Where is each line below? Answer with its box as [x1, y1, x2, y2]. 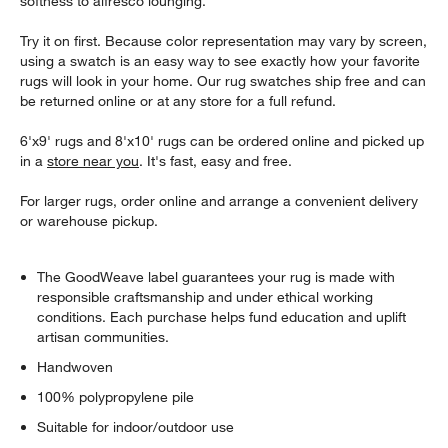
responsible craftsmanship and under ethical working [37, 287, 374, 306]
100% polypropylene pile [37, 387, 195, 406]
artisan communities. [37, 327, 170, 346]
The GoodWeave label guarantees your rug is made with [37, 267, 396, 286]
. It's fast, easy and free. [139, 151, 293, 170]
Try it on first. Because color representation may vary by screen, [20, 31, 428, 50]
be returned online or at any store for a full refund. [20, 91, 337, 110]
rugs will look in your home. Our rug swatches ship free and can [20, 71, 427, 90]
